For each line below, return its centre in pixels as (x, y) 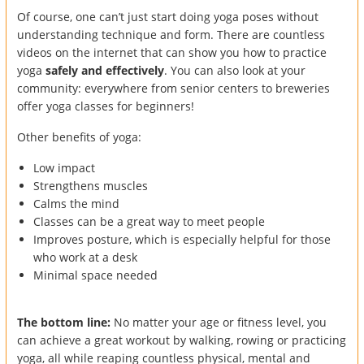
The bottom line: (64, 322)
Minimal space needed (95, 275)
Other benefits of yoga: (79, 136)
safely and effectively (105, 70)
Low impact (64, 167)
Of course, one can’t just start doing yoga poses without (168, 16)
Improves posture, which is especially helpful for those (182, 239)
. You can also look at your (235, 70)
